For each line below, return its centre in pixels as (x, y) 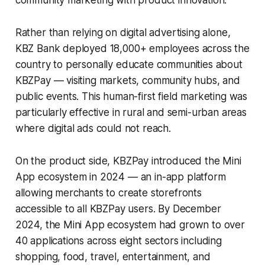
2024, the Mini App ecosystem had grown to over (130, 224)
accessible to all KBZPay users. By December (118, 209)
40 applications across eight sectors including (118, 240)
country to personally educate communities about (129, 64)
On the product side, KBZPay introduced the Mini (128, 161)
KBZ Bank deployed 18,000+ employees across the (132, 48)
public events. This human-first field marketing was (131, 96)
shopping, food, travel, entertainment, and (113, 256)
